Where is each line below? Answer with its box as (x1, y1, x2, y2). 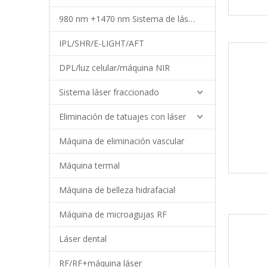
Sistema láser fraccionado (59, 86, 159, 98)
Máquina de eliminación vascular (59, 135, 184, 147)
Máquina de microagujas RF (59, 209, 167, 220)
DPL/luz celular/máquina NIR (59, 62, 170, 73)
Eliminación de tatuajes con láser (59, 111, 186, 122)
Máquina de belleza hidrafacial (59, 184, 175, 195)
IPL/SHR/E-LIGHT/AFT (59, 38, 144, 49)
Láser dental (59, 233, 107, 244)
